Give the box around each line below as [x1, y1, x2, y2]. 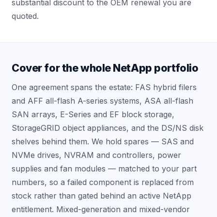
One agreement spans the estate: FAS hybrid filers [12, 82, 197, 92]
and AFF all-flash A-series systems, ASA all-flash [12, 95, 193, 106]
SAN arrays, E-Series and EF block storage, [12, 109, 174, 119]
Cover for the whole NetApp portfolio [12, 61, 199, 74]
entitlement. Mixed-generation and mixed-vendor [12, 204, 190, 214]
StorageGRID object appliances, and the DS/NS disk [12, 123, 203, 133]
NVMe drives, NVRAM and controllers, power [12, 150, 181, 160]
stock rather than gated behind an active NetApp [12, 190, 191, 201]
